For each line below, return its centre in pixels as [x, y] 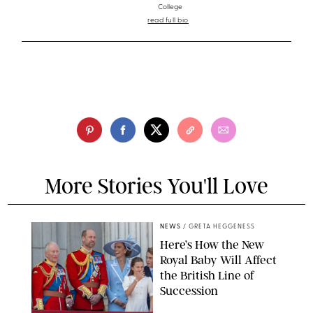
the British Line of [207, 276]
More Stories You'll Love [156, 187]
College [170, 7]
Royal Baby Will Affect [218, 260]
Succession [189, 291]
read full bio [168, 20]
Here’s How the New [212, 245]
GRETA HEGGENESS [222, 227]
